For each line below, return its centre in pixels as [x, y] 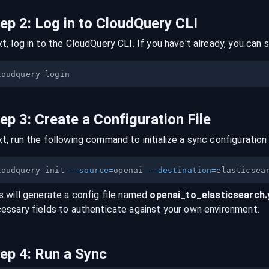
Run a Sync [71, 254]
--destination [180, 171]
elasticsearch [233, 195]
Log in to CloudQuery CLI [116, 23]
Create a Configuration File [122, 119]
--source [89, 171]
